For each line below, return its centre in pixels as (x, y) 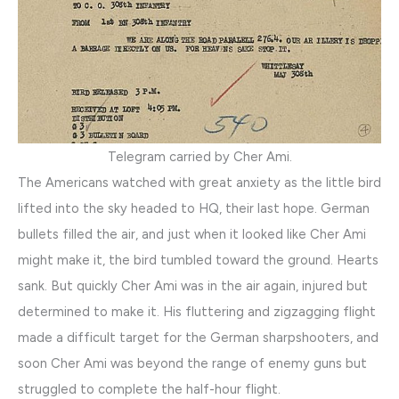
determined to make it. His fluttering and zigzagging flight (197, 311)
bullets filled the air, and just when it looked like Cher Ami (192, 234)
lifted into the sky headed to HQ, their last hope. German (194, 208)
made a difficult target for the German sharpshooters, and (198, 337)
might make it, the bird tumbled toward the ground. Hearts (198, 260)
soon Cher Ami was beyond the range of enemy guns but (192, 363)
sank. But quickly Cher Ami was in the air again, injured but (193, 285)
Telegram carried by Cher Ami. (199, 156)
